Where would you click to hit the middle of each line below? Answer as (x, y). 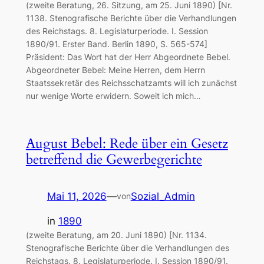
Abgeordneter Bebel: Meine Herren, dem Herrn (115, 70)
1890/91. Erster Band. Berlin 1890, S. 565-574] (116, 44)
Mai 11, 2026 (77, 196)
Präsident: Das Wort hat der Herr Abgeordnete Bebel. (128, 57)
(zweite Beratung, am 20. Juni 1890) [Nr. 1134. (116, 235)
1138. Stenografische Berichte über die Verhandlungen (131, 18)
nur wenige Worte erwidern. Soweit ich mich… (113, 96)
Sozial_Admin (163, 196)
